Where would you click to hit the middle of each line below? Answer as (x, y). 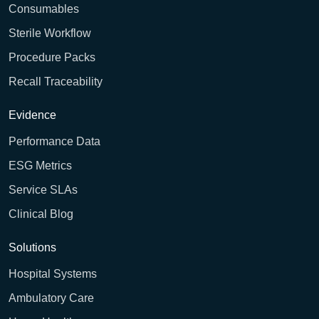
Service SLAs (43, 190)
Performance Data (54, 142)
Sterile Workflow (50, 33)
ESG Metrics (40, 166)
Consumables (44, 9)
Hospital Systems (53, 274)
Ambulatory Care (51, 298)
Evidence (32, 115)
